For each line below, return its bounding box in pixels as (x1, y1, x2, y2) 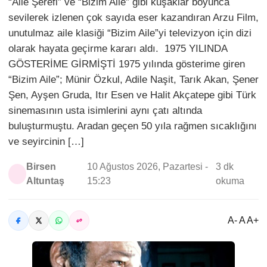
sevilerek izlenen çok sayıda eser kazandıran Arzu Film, (8, 12, 259, 24)
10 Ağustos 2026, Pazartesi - (87, 162, 209, 172)
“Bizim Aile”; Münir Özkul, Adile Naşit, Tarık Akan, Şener (8, 74, 259, 86)
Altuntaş (26, 176, 64, 187)
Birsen (26, 162, 56, 172)
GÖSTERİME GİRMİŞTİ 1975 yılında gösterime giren (8, 58, 245, 70)
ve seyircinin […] (8, 136, 84, 148)
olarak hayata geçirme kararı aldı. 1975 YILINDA (8, 43, 227, 55)
